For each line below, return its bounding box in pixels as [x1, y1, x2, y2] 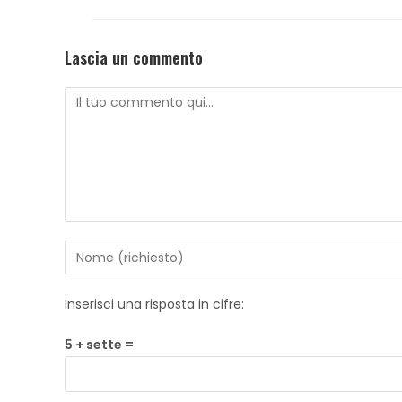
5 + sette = [65, 336, 134, 354]
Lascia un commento [65, 46, 203, 69]
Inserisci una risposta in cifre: [65, 295, 244, 313]
